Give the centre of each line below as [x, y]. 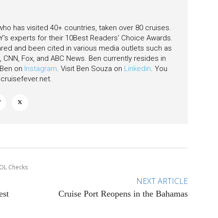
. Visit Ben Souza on [91, 68]
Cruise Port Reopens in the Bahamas [123, 193]
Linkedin [137, 68]
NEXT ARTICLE [162, 181]
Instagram [41, 68]
